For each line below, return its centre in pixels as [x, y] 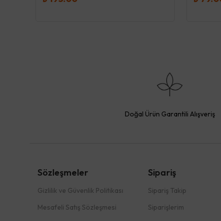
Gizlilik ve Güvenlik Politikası [80, 190]
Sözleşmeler [63, 172]
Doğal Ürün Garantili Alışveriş [170, 114]
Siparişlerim [166, 207]
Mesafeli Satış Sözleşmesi [77, 207]
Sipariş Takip [167, 190]
